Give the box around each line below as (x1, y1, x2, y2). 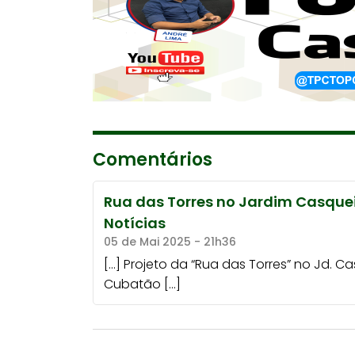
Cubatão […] (103, 275, 181, 294)
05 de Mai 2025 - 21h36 (103, 234, 236, 250)
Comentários (93, 147, 212, 172)
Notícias (103, 213, 166, 234)
